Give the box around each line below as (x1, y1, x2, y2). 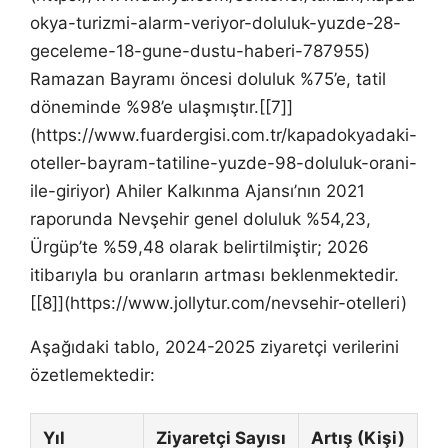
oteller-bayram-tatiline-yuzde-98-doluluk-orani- (30, 152, 417, 173)
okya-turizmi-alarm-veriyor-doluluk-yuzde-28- (30, 12, 401, 33)
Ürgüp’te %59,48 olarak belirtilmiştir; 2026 (30, 236, 369, 257)
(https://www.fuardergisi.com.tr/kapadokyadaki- (30, 124, 417, 145)
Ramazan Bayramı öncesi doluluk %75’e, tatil (30, 68, 386, 89)
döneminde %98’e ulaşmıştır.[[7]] (30, 96, 293, 117)
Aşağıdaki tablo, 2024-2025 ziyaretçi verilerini (30, 336, 399, 357)
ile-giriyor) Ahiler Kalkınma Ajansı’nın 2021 (30, 180, 365, 201)
